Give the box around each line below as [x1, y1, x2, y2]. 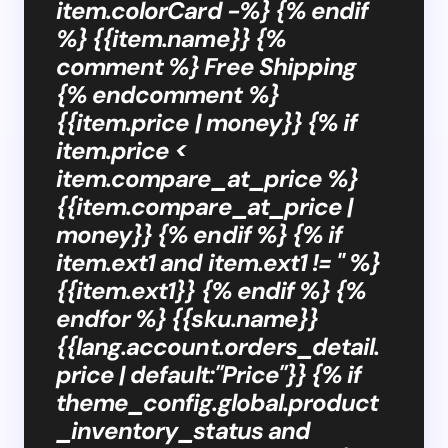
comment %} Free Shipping [56, 50, 356, 82]
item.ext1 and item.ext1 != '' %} [56, 246, 381, 278]
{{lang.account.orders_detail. [56, 330, 380, 362]
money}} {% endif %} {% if [56, 218, 342, 250]
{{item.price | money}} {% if [56, 106, 358, 138]
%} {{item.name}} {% [56, 22, 286, 54]
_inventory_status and [56, 414, 310, 446]
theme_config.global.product [56, 386, 379, 418]
